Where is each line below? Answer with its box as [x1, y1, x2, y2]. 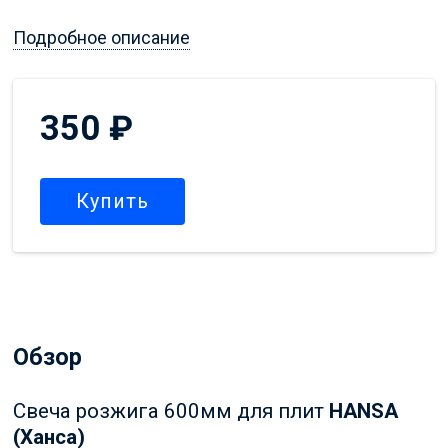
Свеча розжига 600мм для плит [12, 398, 329, 423]
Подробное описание [12, 27, 190, 49]
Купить [75, 190, 149, 214]
